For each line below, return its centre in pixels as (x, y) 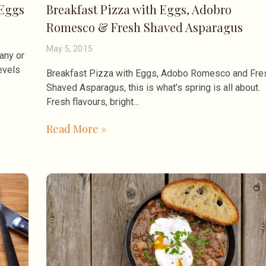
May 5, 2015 (69, 48)
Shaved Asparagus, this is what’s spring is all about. (153, 87)
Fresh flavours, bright (90, 102)
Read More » (76, 129)
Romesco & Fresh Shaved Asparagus (144, 27)
